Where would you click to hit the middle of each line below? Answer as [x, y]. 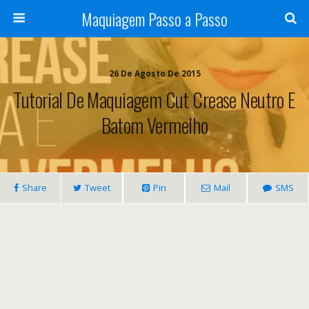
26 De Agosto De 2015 [154, 73]
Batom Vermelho [154, 125]
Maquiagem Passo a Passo [154, 19]
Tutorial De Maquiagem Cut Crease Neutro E [154, 99]
